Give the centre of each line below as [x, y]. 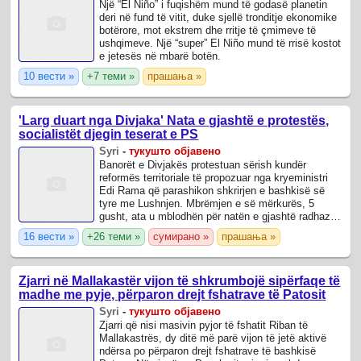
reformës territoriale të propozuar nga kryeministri [214, 178]
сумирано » [181, 237]
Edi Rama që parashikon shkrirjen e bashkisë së [212, 191]
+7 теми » [111, 76]
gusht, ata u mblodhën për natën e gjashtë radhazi [216, 217]
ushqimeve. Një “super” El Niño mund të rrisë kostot [220, 43]
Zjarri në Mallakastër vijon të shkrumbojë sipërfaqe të [180, 281]
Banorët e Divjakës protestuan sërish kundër [203, 165]
